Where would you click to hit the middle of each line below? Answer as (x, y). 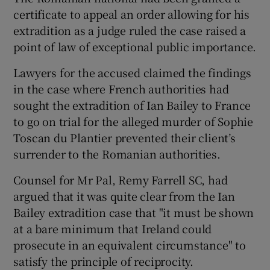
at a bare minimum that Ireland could (113, 229)
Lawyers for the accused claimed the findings (132, 73)
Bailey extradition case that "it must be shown (134, 212)
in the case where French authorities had (121, 89)
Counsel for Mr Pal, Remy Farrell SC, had (121, 180)
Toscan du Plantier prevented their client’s (124, 138)
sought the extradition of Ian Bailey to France (132, 105)
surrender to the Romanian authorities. (117, 154)
